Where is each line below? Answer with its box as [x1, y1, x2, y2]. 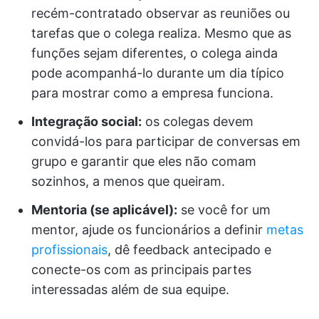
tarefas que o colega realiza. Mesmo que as [31, 26, 291, 41]
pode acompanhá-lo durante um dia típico [31, 66, 284, 81]
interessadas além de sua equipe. [31, 282, 229, 298]
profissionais [31, 242, 108, 258]
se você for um [177, 202, 271, 218]
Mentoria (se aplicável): [31, 202, 177, 218]
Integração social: [31, 114, 142, 130]
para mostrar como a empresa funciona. [31, 85, 273, 101]
